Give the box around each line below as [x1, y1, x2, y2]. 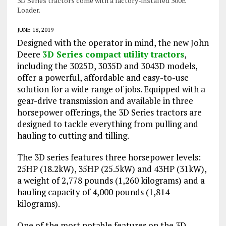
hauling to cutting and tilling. [17, 130, 129, 141]
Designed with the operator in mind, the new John [17, 37, 209, 48]
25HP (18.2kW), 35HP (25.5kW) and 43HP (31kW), [17, 163, 206, 175]
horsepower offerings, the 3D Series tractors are [17, 106, 202, 118]
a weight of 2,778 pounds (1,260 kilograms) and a [17, 175, 205, 186]
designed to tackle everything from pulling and [17, 118, 198, 130]
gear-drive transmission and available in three [17, 95, 193, 106]
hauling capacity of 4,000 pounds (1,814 [17, 186, 169, 198]
